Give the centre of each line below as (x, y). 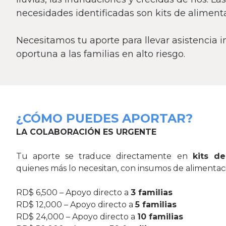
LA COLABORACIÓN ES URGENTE (86, 132)
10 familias (160, 217)
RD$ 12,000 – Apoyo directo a (76, 205)
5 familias (156, 205)
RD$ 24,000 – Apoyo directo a (77, 217)
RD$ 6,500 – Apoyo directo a (73, 193)
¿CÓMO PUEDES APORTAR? (104, 119)
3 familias (152, 193)
